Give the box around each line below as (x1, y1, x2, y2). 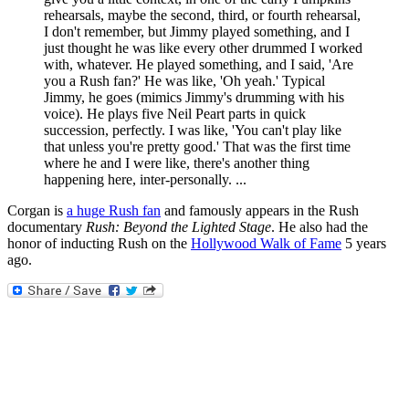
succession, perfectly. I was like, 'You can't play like (44, 122, 341, 139)
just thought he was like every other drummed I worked (44, 40, 362, 57)
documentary (7, 219, 86, 236)
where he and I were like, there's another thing (44, 155, 309, 172)
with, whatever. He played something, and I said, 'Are (44, 57, 353, 73)
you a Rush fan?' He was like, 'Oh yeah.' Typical (44, 73, 325, 89)
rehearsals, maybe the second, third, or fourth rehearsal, (44, 7, 361, 24)
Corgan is (7, 203, 67, 219)
